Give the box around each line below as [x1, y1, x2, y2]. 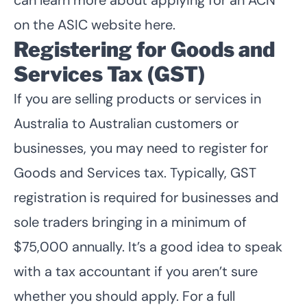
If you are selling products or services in [14, 89, 261, 108]
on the [14, 15, 58, 34]
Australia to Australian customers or [14, 114, 238, 132]
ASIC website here [58, 15, 173, 34]
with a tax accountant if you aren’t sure [14, 262, 258, 280]
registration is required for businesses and [14, 188, 279, 206]
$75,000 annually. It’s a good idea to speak [14, 237, 282, 256]
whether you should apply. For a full [14, 286, 235, 305]
